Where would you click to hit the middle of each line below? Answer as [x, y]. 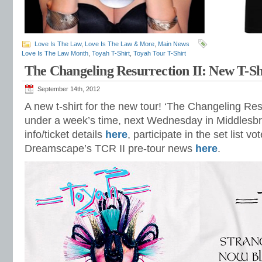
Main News [174, 44]
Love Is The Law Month [55, 53]
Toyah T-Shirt [111, 53]
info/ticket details [65, 135]
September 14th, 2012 [69, 89]
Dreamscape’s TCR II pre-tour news [110, 149]
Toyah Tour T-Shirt [160, 53]
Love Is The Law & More [120, 44]
